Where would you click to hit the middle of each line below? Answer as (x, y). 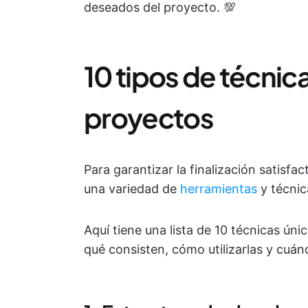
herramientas (219, 188)
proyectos (148, 117)
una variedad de (132, 188)
